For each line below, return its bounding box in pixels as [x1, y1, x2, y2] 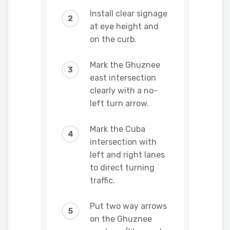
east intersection [90, 73, 156, 83]
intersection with [90, 137, 157, 147]
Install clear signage [90, 9, 167, 18]
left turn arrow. [90, 99, 149, 108]
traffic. [90, 176, 115, 185]
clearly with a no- [90, 86, 158, 95]
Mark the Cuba [90, 124, 145, 134]
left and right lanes [90, 150, 165, 160]
